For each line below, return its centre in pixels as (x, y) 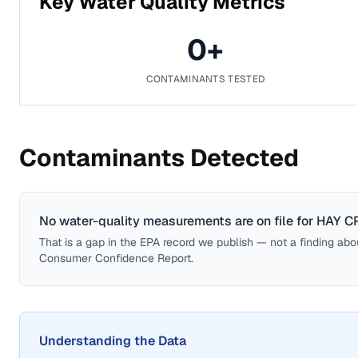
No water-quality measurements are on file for (178, 221)
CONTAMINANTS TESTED (206, 79)
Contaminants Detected (159, 158)
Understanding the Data (113, 341)
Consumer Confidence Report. (116, 258)
